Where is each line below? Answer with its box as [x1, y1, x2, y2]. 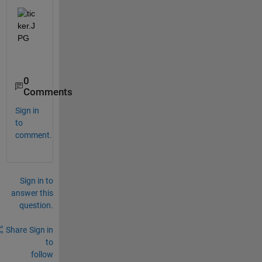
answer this [11, 188, 53, 198]
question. [19, 200, 53, 210]
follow [30, 249, 53, 259]
